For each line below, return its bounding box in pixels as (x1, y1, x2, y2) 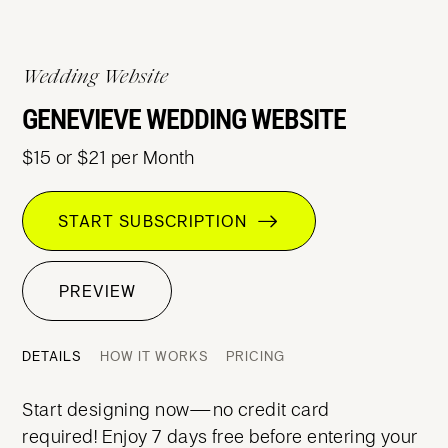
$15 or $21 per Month (22, 145, 195, 169)
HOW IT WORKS (99, 347, 209, 365)
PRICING (226, 347, 286, 365)
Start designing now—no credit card (22, 397, 330, 421)
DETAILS (22, 347, 83, 365)
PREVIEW (58, 280, 136, 302)
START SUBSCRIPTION (58, 210, 258, 232)
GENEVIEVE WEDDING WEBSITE (22, 103, 347, 136)
